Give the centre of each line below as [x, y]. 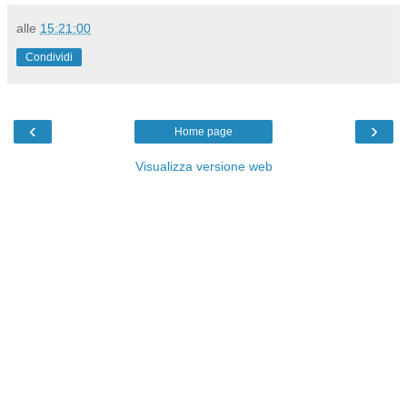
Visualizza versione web [203, 167]
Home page [203, 132]
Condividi [49, 58]
